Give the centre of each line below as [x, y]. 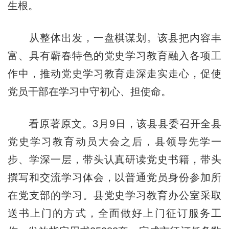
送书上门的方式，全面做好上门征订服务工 [114, 213]
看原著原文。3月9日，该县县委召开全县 [114, 123]
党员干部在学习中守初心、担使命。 [89, 91]
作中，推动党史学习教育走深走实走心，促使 [114, 73]
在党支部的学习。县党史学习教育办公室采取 [114, 195]
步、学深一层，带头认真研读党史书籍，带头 [114, 159]
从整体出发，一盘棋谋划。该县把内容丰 [114, 38]
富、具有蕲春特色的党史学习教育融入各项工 [114, 55]
